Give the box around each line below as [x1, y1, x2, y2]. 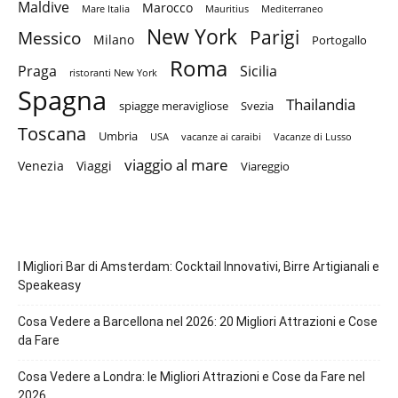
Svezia [241, 98, 274, 115]
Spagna [18, 83, 107, 119]
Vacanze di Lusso [274, 131, 352, 144]
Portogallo [312, 32, 367, 49]
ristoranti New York [69, 67, 157, 80]
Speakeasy [18, 278, 81, 293]
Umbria [99, 128, 138, 145]
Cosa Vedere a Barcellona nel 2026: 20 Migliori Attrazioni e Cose [18, 314, 378, 330]
